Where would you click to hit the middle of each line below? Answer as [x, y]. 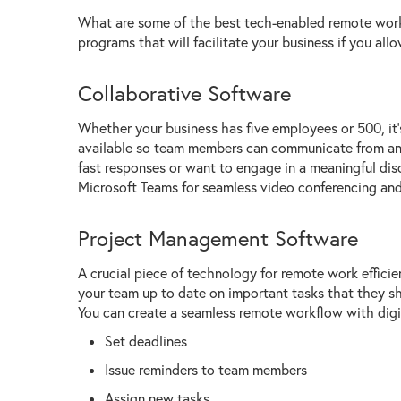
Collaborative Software [184, 93]
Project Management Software [218, 238]
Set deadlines [146, 341]
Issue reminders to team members [206, 369]
